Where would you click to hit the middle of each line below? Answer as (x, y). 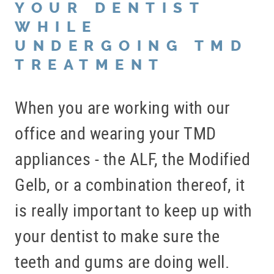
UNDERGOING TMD (131, 46)
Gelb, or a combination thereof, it (130, 184)
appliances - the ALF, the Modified (132, 159)
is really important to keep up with (134, 210)
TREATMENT (90, 65)
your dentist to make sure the (117, 236)
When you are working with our (123, 107)
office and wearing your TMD (116, 133)
